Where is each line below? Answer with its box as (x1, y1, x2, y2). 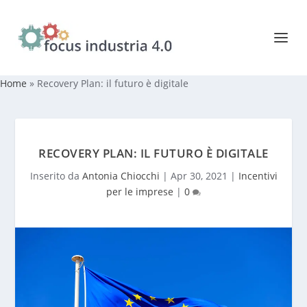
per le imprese (106, 185, 173, 198)
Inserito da (29, 169, 82, 182)
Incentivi (238, 169, 278, 182)
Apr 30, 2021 (170, 169, 228, 182)
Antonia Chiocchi (82, 169, 160, 182)
